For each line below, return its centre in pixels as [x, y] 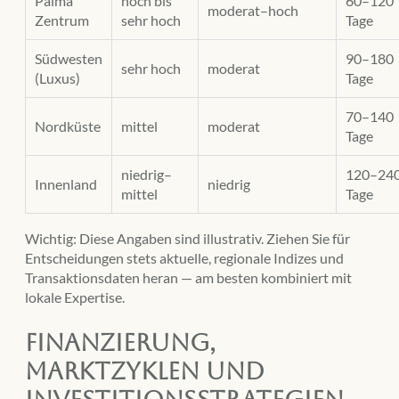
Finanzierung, [120, 342]
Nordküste [68, 126]
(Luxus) [57, 78]
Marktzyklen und [145, 370]
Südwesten [69, 59]
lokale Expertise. [75, 297]
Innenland [66, 184]
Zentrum [62, 20]
